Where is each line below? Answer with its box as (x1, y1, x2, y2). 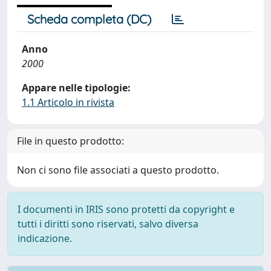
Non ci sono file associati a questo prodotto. (17, 163, 219, 177)
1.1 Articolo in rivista (22, 96, 114, 109)
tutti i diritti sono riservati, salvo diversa (18, 217, 198, 230)
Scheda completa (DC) (27, 11, 151, 27)
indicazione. (18, 232, 72, 245)
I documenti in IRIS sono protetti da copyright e (18, 203, 235, 216)
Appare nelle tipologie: (22, 81, 131, 94)
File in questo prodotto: (17, 134, 124, 148)
